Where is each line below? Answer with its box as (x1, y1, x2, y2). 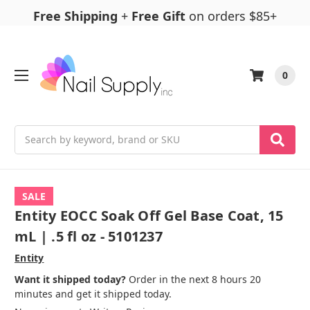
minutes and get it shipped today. (15, 287, 172, 301)
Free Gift (131, 8, 185, 24)
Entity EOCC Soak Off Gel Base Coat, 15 (15, 206, 284, 226)
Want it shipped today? (15, 273, 126, 286)
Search (15, 125, 46, 139)
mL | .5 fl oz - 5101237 (15, 227, 163, 246)
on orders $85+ (185, 8, 277, 24)
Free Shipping (33, 8, 121, 24)
